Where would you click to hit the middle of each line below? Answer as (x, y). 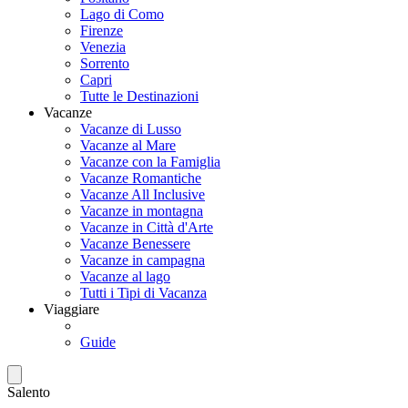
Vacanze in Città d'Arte (147, 227)
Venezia (103, 47)
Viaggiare (71, 309)
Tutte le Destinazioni (139, 96)
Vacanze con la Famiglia (150, 162)
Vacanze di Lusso (131, 129)
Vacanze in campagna (143, 260)
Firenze (102, 31)
